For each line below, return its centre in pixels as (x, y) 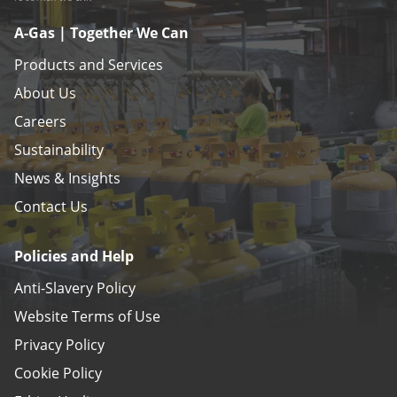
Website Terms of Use (87, 316)
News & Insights (67, 178)
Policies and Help (74, 256)
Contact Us (51, 206)
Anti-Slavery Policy (75, 288)
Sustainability (59, 149)
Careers (40, 121)
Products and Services (89, 64)
